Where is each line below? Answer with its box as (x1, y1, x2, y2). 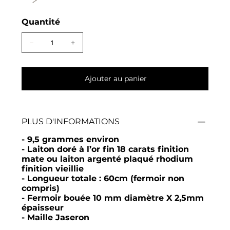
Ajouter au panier (84, 73, 147, 83)
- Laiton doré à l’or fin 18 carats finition (21, 144, 189, 154)
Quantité (21, 16, 60, 27)
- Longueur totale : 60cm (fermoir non (21, 173, 184, 183)
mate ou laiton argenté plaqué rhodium (21, 154, 193, 164)
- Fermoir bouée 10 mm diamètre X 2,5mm (21, 193, 204, 203)
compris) (21, 183, 60, 193)
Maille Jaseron (27, 212, 92, 222)
